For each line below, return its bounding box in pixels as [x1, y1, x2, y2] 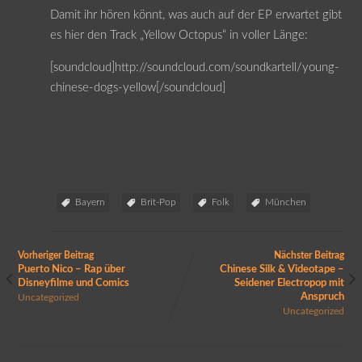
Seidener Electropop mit [234, 276, 345, 288]
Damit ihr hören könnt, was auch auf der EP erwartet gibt [49, 8, 342, 21]
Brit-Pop [140, 196, 176, 207]
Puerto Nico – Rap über [17, 263, 125, 275]
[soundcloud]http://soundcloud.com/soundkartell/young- [49, 61, 339, 74]
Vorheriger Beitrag [17, 250, 94, 260]
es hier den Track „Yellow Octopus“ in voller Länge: [49, 28, 308, 41]
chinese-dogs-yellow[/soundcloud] [49, 81, 225, 94]
